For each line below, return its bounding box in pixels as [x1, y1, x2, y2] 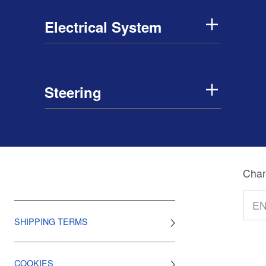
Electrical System [44, 17, 161, 37]
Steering [44, 82, 102, 102]
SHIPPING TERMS [14, 215, 88, 227]
